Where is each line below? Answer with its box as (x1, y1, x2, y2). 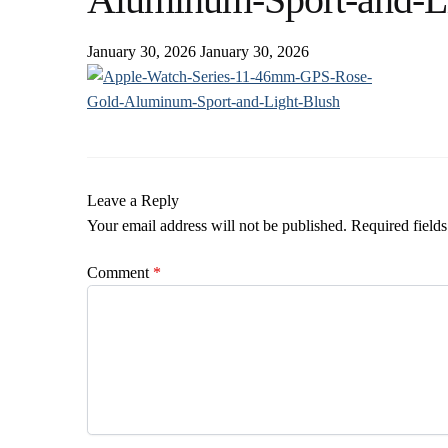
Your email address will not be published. (87, 216, 347, 234)
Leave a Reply (87, 191, 179, 209)
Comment (87, 264, 153, 282)
